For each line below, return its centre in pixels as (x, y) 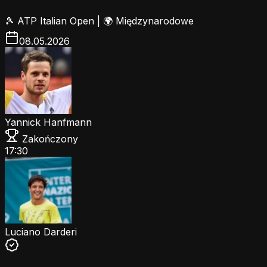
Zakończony (49, 139)
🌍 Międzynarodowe (148, 21)
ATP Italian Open (56, 21)
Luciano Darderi (41, 232)
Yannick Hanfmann (48, 122)
